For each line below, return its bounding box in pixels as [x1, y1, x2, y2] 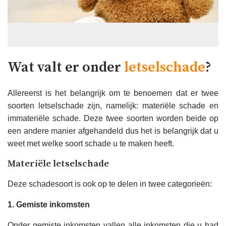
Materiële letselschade [8, 158, 109, 170]
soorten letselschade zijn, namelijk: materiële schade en [8, 101, 218, 110]
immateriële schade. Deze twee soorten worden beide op [8, 114, 218, 123]
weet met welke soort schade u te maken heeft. [8, 139, 174, 148]
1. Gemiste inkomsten [8, 200, 90, 209]
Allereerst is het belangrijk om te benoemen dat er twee [8, 89, 218, 98]
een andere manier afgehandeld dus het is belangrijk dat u [8, 127, 218, 136]
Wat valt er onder [8, 59, 124, 77]
